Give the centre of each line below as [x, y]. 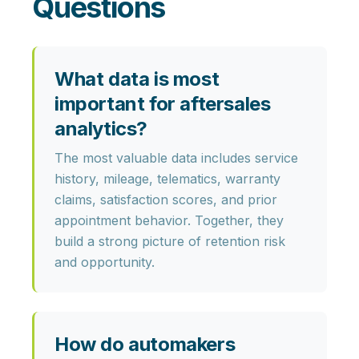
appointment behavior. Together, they [169, 221]
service [276, 158]
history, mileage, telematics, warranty [167, 179]
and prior [247, 200]
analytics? [101, 129]
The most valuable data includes [155, 158]
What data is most [137, 79]
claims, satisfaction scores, [136, 200]
